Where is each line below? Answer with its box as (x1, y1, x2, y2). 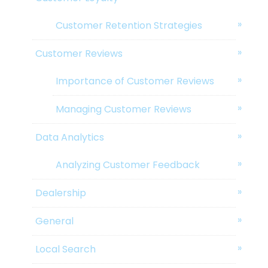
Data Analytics (35, 130, 104, 145)
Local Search (35, 242, 96, 257)
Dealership (35, 186, 86, 200)
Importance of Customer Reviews (56, 74, 214, 89)
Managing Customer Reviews (56, 102, 191, 117)
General (35, 214, 74, 229)
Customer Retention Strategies (56, 19, 202, 33)
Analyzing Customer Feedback (56, 158, 200, 172)
